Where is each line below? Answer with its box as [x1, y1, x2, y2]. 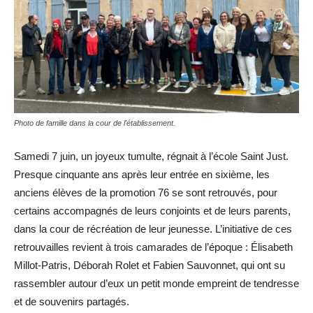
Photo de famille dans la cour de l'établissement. [14, 119, 175, 127]
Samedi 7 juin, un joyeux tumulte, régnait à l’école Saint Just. [14, 150, 289, 162]
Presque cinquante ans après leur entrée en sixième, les [14, 168, 270, 180]
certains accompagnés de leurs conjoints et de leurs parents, [14, 205, 291, 217]
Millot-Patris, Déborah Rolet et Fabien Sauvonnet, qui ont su [14, 259, 285, 271]
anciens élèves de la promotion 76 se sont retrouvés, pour [14, 187, 277, 198]
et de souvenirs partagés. [14, 296, 129, 307]
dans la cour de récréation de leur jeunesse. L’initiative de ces [14, 223, 292, 235]
